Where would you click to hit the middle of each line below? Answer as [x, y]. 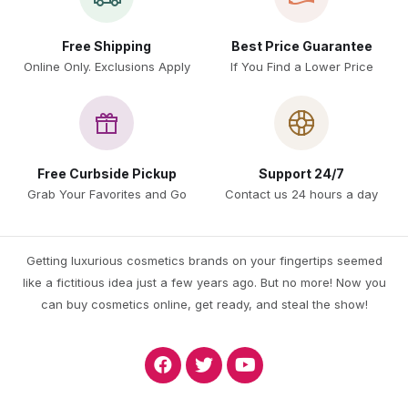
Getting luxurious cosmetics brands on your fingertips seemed [204, 260]
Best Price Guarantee [301, 46]
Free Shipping [107, 46]
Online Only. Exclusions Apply [107, 66]
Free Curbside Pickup [107, 173]
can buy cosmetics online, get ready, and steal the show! [204, 304]
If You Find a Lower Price [301, 66]
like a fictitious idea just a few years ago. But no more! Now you [204, 282]
